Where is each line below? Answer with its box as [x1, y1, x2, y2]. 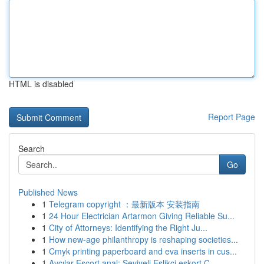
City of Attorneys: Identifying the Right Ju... [49, 222, 207, 233]
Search [18, 143, 45, 154]
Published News [18, 186, 78, 198]
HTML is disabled [9, 78, 74, 90]
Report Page [208, 111, 255, 123]
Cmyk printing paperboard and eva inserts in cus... [49, 245, 237, 257]
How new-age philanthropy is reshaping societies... [49, 233, 238, 245]
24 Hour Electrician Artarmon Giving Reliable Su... [49, 210, 235, 222]
